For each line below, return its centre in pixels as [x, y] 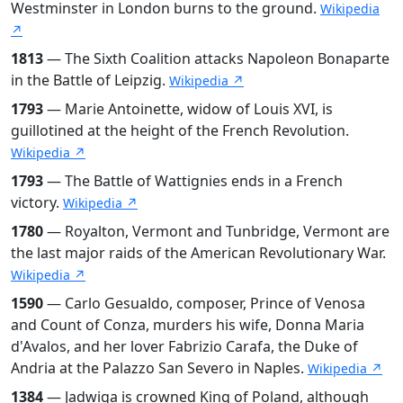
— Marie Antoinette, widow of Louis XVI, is [188, 108]
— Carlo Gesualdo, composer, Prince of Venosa [204, 303]
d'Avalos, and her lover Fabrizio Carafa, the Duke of [184, 346]
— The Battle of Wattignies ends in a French [193, 180]
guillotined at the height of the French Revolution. [180, 130]
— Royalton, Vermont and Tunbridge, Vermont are [216, 231]
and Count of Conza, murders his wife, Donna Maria [188, 324]
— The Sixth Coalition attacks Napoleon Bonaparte [216, 58]
